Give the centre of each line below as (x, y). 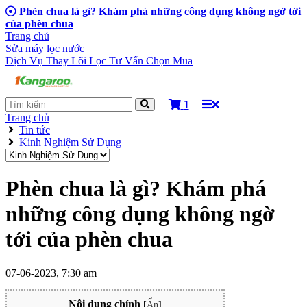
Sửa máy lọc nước (45, 48)
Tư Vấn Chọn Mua (151, 61)
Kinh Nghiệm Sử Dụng (70, 142)
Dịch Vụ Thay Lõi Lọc (57, 61)
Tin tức (35, 130)
